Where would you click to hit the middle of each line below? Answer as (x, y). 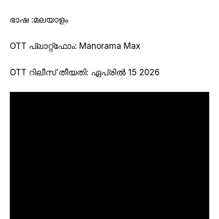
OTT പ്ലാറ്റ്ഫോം (42, 46)
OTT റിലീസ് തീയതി (48, 73)
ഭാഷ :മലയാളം (39, 19)
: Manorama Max (108, 46)
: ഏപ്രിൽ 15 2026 (123, 73)
